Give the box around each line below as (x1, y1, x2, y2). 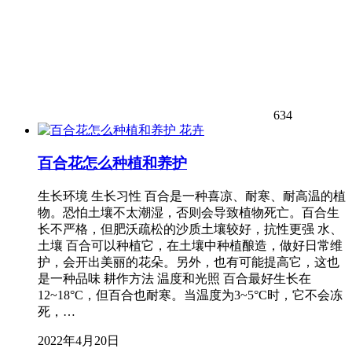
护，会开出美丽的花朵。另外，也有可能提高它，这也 (38, 255, 339, 269)
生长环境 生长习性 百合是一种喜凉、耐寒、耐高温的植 (38, 189, 346, 203)
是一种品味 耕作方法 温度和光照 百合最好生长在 (38, 272, 311, 286)
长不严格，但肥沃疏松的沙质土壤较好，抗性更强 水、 (38, 222, 343, 236)
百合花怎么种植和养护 (38, 155, 187, 172)
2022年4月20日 (38, 334, 119, 348)
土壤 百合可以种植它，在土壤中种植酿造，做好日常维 (38, 239, 343, 253)
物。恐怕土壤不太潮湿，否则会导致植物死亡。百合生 (38, 206, 339, 220)
